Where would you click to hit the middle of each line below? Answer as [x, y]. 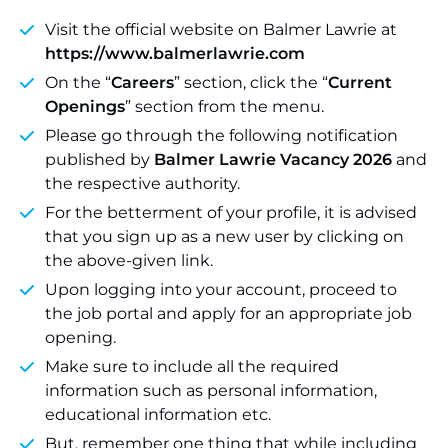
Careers [142, 82]
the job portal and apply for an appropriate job [228, 313]
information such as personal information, [211, 390]
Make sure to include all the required [192, 366]
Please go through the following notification [221, 135]
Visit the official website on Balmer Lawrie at [221, 29]
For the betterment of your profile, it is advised [231, 212]
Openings [85, 106]
